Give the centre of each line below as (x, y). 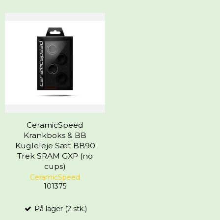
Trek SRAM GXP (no (55, 156)
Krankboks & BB (55, 135)
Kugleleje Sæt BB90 (55, 145)
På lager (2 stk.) (59, 208)
